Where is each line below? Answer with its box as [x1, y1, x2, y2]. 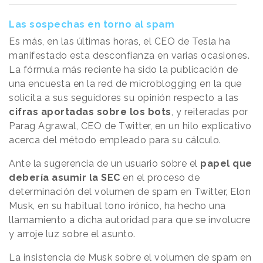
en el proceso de [123, 172, 200, 184]
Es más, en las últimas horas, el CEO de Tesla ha [9, 36, 230, 48]
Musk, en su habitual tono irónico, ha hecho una [9, 200, 226, 212]
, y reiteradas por [171, 106, 248, 118]
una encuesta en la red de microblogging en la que [9, 78, 242, 90]
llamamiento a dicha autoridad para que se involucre [9, 214, 251, 226]
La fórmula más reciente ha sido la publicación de [9, 64, 238, 76]
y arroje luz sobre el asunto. [9, 228, 138, 240]
